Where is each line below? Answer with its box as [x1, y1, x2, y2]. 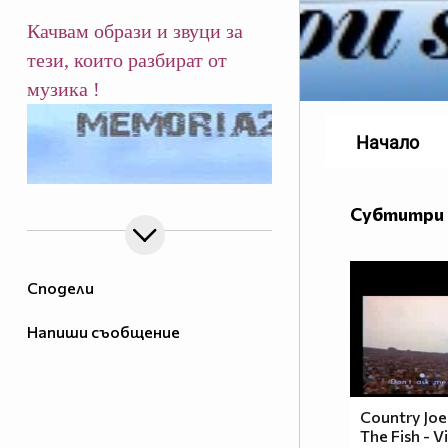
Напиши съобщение [27, 322, 180, 342]
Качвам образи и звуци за [27, 20, 243, 43]
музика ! [27, 78, 100, 101]
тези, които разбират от [27, 49, 227, 72]
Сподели [27, 278, 94, 298]
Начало [356, 132, 419, 154]
